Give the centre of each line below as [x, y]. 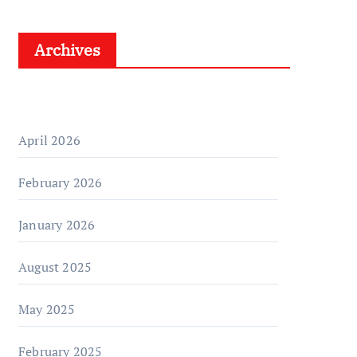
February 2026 [61, 182]
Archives [67, 50]
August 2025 [55, 267]
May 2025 [47, 309]
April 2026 [49, 140]
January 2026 [57, 225]
